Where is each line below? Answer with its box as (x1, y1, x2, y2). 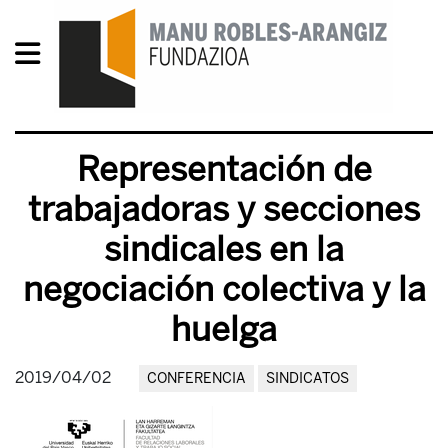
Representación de (76, 149, 372, 190)
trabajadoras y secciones (28, 189, 420, 230)
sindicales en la (104, 229, 344, 270)
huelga (171, 309, 277, 350)
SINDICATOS (266, 370, 349, 387)
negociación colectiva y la (22, 269, 426, 310)
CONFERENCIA (147, 370, 246, 387)
